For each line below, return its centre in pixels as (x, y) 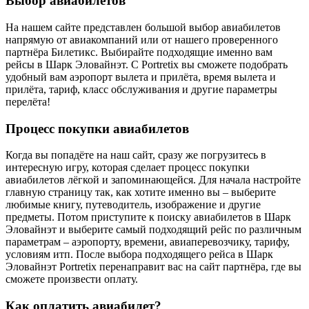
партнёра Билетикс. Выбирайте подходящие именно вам (139, 52)
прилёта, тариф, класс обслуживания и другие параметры (141, 89)
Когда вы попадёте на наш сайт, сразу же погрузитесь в (136, 155)
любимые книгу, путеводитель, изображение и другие (133, 205)
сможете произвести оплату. (72, 279)
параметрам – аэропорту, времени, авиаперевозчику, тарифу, (148, 242)
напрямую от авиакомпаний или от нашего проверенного (142, 39)
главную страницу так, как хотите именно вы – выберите (141, 192)
